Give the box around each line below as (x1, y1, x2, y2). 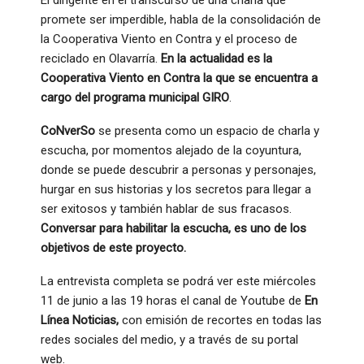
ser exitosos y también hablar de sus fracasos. (41, 201, 292, 216)
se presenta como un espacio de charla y (95, 123, 319, 138)
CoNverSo (41, 123, 95, 138)
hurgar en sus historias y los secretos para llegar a (41, 181, 311, 197)
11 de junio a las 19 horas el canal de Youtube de (41, 292, 305, 308)
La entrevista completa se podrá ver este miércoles (41, 273, 316, 288)
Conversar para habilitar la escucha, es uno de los (41, 220, 306, 236)
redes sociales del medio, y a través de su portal (41, 331, 298, 347)
